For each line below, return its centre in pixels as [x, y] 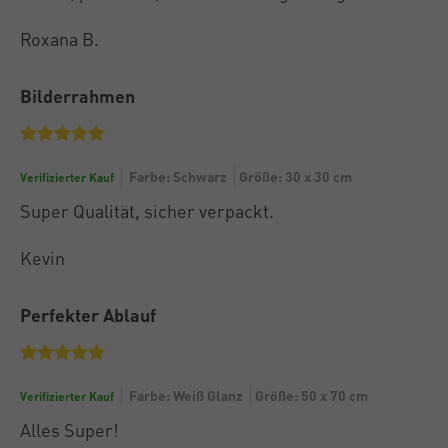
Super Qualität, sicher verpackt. [147, 210]
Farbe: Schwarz [178, 175]
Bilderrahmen [77, 95]
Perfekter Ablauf [88, 314]
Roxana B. [59, 38]
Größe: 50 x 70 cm [311, 394]
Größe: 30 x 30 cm [295, 175]
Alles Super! [69, 429]
